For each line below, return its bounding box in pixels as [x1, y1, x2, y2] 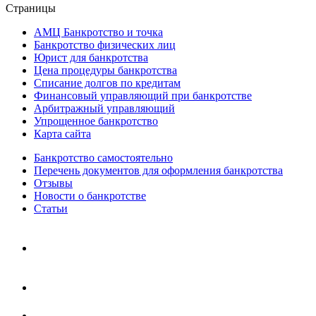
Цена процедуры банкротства [34, 64, 177, 77]
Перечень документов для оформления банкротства [34, 164, 283, 177]
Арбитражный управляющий [34, 102, 175, 115]
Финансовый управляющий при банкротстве [34, 90, 252, 102]
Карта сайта [34, 128, 91, 140]
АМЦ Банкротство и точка [34, 26, 163, 39]
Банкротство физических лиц [34, 39, 176, 51]
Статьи [34, 202, 68, 215]
